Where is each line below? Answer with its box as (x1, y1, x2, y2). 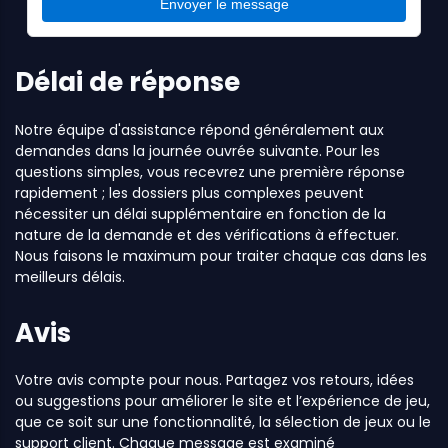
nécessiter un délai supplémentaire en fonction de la (15, 203, 386, 224)
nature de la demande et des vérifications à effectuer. (15, 224, 399, 245)
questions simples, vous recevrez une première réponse (15, 161, 405, 182)
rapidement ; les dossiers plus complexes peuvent (15, 182, 364, 203)
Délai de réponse (15, 64, 240, 101)
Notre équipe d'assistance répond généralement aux (15, 119, 384, 140)
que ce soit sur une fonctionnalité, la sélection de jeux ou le (15, 412, 431, 433)
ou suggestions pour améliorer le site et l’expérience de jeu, (15, 391, 430, 412)
